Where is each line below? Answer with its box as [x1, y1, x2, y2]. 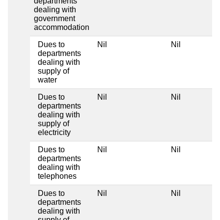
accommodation [34, 23, 89, 31]
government [34, 14, 75, 23]
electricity [38, 128, 71, 137]
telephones [38, 171, 77, 180]
